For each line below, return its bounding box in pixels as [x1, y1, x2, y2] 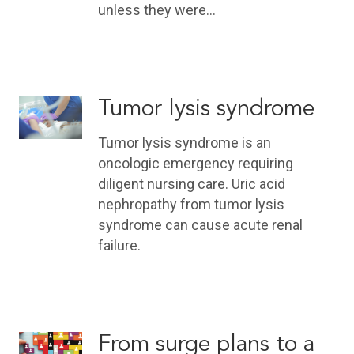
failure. [98, 236, 141, 254]
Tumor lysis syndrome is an [98, 134, 271, 151]
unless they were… [98, 2, 216, 19]
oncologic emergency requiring [98, 154, 293, 171]
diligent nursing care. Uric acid [98, 175, 285, 192]
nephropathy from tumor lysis [98, 195, 284, 213]
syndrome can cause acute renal [98, 216, 303, 233]
